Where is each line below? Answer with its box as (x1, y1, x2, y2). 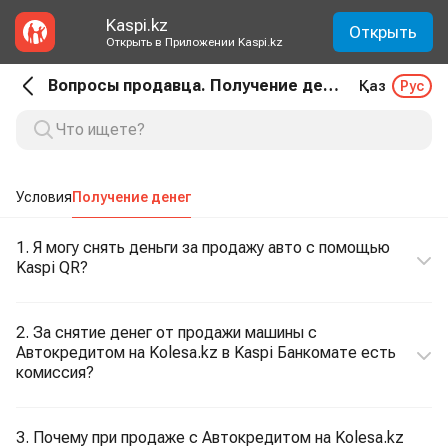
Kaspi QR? (16, 258, 88, 277)
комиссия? (16, 363, 94, 382)
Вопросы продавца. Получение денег (323, 76, 339, 95)
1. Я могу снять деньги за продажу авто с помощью (16, 238, 390, 257)
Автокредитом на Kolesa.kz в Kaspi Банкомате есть (16, 343, 396, 362)
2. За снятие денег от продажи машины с (16, 323, 317, 342)
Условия (16, 189, 72, 205)
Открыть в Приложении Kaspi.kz (105, 35, 283, 49)
